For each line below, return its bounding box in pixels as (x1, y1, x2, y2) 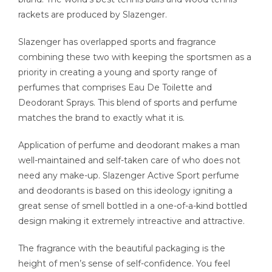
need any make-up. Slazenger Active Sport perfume (18, 169, 239, 181)
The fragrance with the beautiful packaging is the (18, 242, 225, 254)
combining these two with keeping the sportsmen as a (18, 51, 251, 63)
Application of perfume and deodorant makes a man (18, 139, 240, 151)
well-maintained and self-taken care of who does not (18, 154, 240, 166)
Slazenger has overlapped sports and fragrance (18, 36, 216, 47)
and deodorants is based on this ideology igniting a (18, 185, 233, 196)
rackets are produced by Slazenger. (18, 8, 167, 20)
